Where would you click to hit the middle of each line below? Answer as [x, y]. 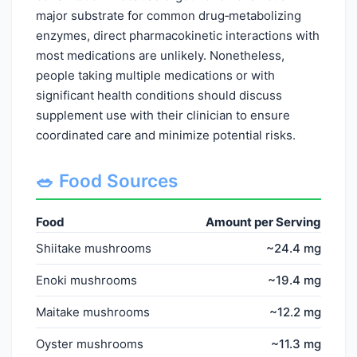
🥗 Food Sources [107, 180]
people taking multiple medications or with [155, 75]
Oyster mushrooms [90, 343]
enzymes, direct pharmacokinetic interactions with [178, 35]
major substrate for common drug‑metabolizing [169, 16]
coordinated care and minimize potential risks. [166, 135]
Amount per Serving [263, 222]
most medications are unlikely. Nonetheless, [160, 55]
